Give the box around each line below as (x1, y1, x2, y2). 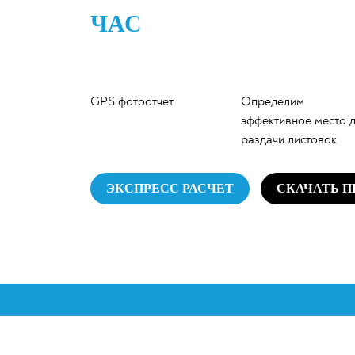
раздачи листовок (241, 132, 337, 147)
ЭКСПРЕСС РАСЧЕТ (106, 181, 234, 195)
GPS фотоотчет (90, 94, 174, 109)
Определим (241, 94, 304, 109)
